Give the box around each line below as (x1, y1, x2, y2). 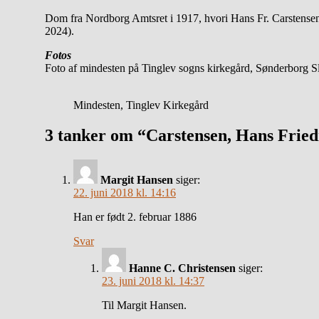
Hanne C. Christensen (129, 261, 236, 274)
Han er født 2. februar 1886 (73, 210, 197, 223)
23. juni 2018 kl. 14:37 (102, 274, 204, 287)
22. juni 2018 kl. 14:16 (73, 186, 176, 199)
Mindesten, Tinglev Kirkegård (73, 98, 209, 111)
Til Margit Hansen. (102, 298, 187, 311)
